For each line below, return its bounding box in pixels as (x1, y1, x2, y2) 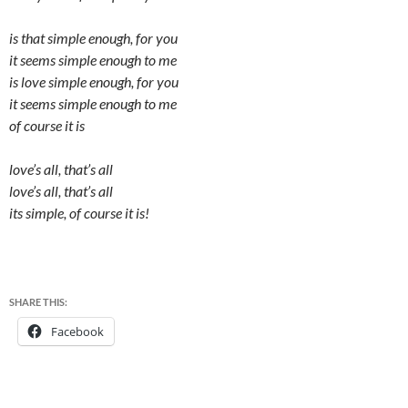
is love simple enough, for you (9, 72, 178, 90)
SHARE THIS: (9, 295, 67, 308)
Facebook (51, 322, 104, 340)
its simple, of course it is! (9, 203, 149, 221)
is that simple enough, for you (9, 28, 178, 46)
